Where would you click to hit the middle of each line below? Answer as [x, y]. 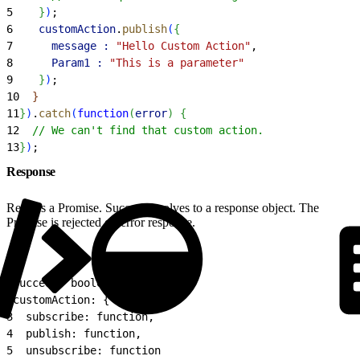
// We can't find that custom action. [141, 130]
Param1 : [58, 62]
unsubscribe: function [87, 350]
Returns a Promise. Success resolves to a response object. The [163, 207]
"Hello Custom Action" [180, 45]
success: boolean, [67, 282]
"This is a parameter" [174, 62]
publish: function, [77, 333]
